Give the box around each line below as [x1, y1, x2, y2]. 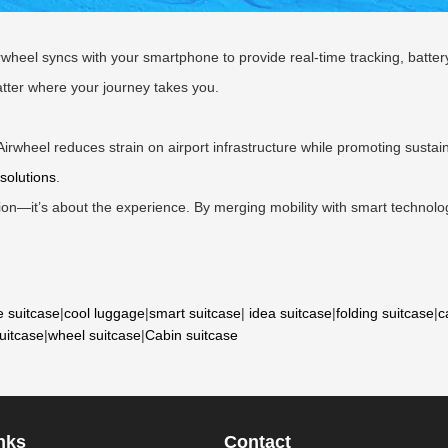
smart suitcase [149, 305, 241, 321]
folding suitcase [336, 305, 434, 321]
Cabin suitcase [145, 327, 238, 343]
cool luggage [64, 305, 145, 321]
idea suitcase [249, 305, 332, 321]
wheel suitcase [48, 327, 141, 343]
